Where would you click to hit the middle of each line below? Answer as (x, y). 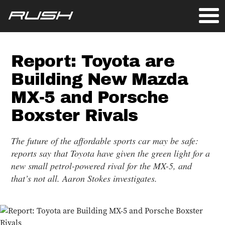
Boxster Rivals (75, 115)
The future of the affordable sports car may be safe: (105, 141)
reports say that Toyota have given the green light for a (111, 153)
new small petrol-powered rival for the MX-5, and (102, 166)
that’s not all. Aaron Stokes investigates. (84, 178)
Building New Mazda (99, 79)
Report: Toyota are (93, 61)
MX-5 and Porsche (90, 97)
